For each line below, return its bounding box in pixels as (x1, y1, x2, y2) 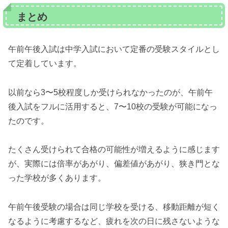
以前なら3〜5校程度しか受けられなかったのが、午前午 (8, 88, 213, 97)
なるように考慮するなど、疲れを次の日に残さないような (8, 217, 220, 226)
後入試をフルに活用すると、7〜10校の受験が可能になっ (8, 102, 217, 111)
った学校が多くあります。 (8, 174, 106, 183)
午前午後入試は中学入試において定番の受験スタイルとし (8, 44, 220, 53)
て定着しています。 (8, 59, 81, 68)
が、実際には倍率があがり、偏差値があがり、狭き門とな (8, 159, 220, 168)
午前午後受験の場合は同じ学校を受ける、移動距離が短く (8, 203, 220, 212)
